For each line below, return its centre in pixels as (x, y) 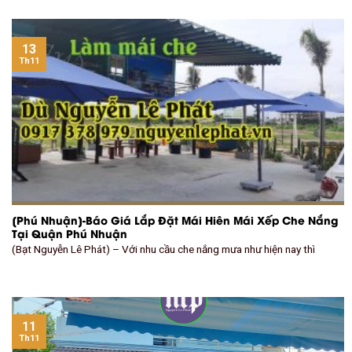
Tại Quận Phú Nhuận (70, 233)
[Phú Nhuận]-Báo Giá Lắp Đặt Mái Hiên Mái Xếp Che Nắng (175, 220)
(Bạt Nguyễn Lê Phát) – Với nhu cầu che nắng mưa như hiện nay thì (163, 249)
